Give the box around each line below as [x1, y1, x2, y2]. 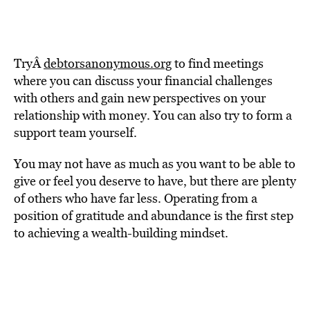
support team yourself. [14, 124, 137, 141]
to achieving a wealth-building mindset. [14, 224, 228, 241]
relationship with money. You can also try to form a [14, 107, 292, 124]
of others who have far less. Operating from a [14, 190, 257, 207]
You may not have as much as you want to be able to [14, 155, 295, 172]
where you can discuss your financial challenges [14, 72, 273, 89]
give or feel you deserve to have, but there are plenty [14, 172, 296, 190]
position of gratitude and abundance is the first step [14, 207, 293, 224]
